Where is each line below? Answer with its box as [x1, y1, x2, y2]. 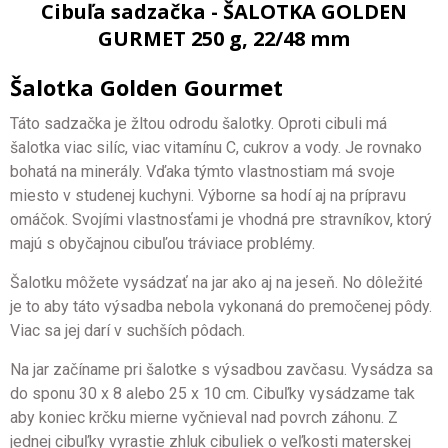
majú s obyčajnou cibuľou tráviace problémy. [10, 234, 315, 253]
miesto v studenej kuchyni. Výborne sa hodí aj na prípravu [10, 186, 406, 205]
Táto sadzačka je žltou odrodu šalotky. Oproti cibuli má [10, 114, 387, 133]
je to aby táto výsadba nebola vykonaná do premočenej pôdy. [10, 297, 432, 316]
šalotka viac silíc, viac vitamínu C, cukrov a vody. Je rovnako [10, 138, 422, 157]
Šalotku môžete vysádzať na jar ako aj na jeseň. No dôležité [10, 273, 423, 292]
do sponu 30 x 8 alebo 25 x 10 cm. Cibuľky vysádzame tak [10, 384, 415, 403]
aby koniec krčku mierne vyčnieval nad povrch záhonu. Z [10, 408, 398, 427]
